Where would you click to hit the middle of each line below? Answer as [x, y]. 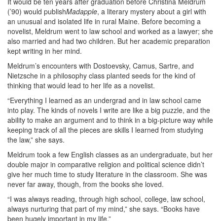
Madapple [82, 11]
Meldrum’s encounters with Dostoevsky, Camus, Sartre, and [101, 66]
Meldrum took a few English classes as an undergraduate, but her [110, 154]
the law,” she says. [36, 140]
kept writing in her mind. [45, 51]
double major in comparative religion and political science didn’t [106, 164]
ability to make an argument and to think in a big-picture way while [110, 120]
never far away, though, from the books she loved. [86, 184]
